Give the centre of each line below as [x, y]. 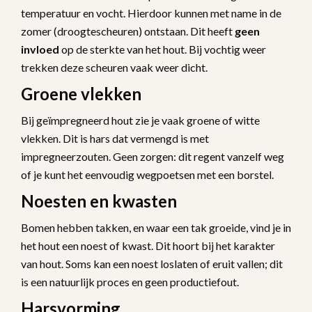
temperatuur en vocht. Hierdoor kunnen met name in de [151, 13]
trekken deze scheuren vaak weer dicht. [114, 67]
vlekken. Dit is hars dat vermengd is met [115, 138]
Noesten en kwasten [99, 201]
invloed [40, 49]
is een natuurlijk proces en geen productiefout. [130, 281]
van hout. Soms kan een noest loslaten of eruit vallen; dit [152, 263]
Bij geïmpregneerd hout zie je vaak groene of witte [140, 120]
